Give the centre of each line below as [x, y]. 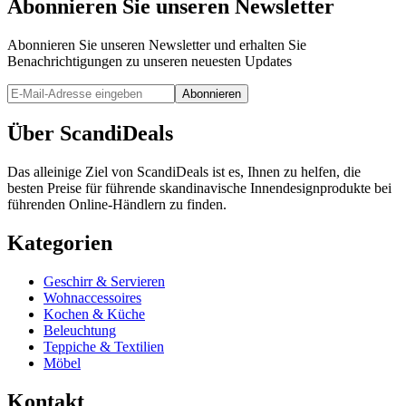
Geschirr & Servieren [104, 281]
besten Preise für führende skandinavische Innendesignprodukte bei [199, 188]
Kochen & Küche [94, 314]
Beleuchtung [80, 330]
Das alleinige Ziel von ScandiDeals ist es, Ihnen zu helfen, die [184, 171]
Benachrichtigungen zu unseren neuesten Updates [150, 61]
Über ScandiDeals [90, 133]
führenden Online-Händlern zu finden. [117, 204]
